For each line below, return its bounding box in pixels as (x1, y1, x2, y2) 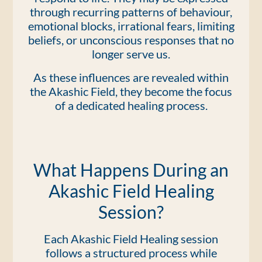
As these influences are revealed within (33, 70, 229, 84)
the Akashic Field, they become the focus (30, 84, 232, 98)
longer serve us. (92, 47, 170, 61)
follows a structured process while (45, 246, 217, 260)
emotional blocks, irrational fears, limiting (27, 19, 235, 33)
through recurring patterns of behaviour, (30, 5, 232, 19)
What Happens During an (33, 159, 229, 180)
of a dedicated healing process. (54, 98, 208, 112)
